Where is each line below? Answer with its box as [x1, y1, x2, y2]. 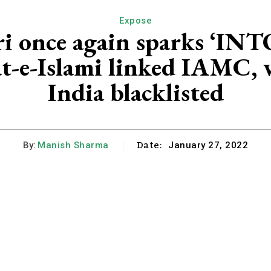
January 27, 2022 [168, 140, 248, 151]
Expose [119, 15, 152, 26]
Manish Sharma [38, 139, 109, 151]
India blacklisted [47, 76, 224, 109]
